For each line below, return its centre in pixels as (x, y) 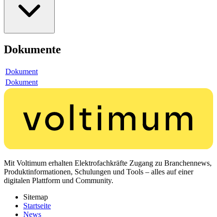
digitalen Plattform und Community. (59, 181)
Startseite (37, 206)
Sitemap (36, 197)
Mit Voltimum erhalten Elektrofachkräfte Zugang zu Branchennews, (108, 163)
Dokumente (32, 50)
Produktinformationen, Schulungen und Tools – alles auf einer (99, 172)
